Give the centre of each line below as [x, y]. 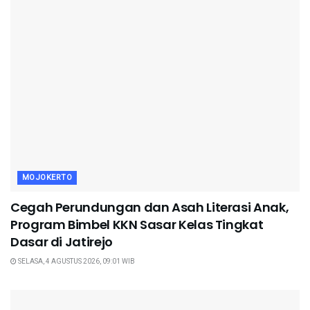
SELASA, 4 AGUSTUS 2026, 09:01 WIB [76, 262]
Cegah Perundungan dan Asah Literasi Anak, [150, 208]
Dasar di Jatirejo [62, 242]
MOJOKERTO [47, 178]
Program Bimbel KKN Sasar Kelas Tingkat [137, 225]
